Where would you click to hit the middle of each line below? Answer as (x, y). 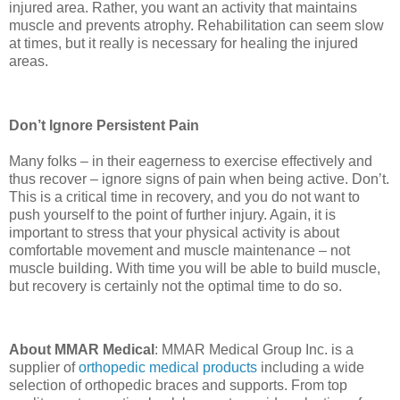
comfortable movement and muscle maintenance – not (179, 250)
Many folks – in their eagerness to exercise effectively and (191, 161)
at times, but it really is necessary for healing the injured (183, 43)
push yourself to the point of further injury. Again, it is (172, 214)
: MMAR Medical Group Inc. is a (254, 350)
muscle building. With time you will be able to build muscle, (195, 268)
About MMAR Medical (82, 350)
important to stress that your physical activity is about (174, 232)
